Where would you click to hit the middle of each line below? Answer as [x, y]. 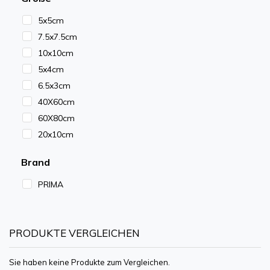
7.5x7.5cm [58, 37]
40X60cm [56, 102]
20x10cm [56, 135]
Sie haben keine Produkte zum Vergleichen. [89, 262]
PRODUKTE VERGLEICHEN [74, 233]
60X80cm [56, 118]
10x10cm [56, 53]
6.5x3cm [54, 86]
